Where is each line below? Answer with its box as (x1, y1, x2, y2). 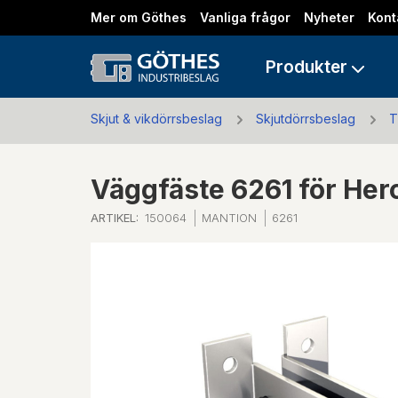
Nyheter (304, 10, 354, 25)
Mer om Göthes (91, 10, 187, 25)
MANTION (202, 210, 257, 225)
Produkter (266, 56, 348, 77)
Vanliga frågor (200, 10, 291, 25)
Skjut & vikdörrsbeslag (91, 111, 222, 126)
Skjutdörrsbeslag (256, 111, 355, 126)
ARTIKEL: (91, 210, 139, 225)
